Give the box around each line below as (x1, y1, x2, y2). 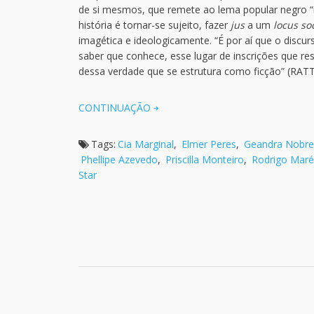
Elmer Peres (182, 137, 236, 151)
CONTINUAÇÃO (78, 101, 151, 114)
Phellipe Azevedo (81, 153, 158, 166)
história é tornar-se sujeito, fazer (78, 18, 231, 32)
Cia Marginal (118, 137, 174, 151)
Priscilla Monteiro (165, 153, 244, 166)
